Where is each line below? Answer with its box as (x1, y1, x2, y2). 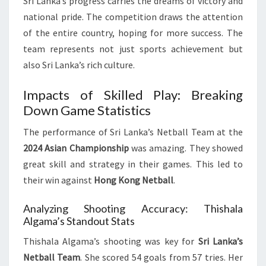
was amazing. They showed (128, 142, 243, 154)
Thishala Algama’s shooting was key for (23, 235, 198, 247)
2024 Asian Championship (23, 142, 129, 154)
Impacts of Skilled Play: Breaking (23, 87, 243, 103)
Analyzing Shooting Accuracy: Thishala (23, 202, 243, 215)
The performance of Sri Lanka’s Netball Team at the (23, 126, 243, 138)
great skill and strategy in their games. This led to (23, 158, 243, 170)
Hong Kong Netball (94, 174, 173, 186)
